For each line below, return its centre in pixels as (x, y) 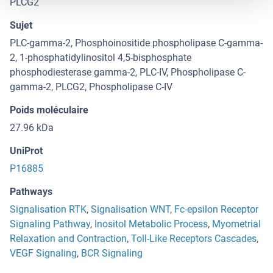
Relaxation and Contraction (68, 239)
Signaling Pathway (50, 224)
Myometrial (236, 224)
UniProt (26, 151)
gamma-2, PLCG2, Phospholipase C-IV (91, 87)
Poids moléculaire (49, 110)
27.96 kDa (32, 128)
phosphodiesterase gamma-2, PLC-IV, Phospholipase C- (128, 73)
